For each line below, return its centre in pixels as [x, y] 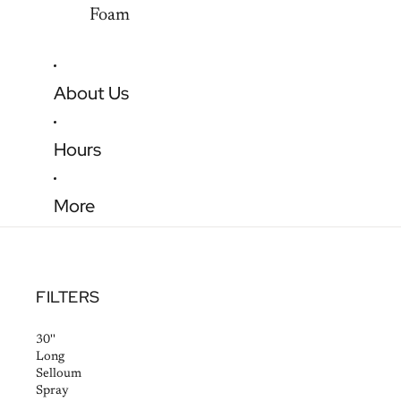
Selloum [59, 374]
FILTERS [68, 297]
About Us [91, 94]
